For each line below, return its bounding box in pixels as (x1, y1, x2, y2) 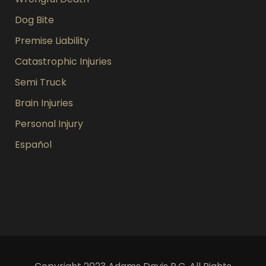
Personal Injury (15, 117, 83, 131)
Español (15, 138, 52, 151)
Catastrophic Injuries (15, 55, 112, 68)
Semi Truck (15, 75, 66, 89)
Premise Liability (15, 34, 89, 47)
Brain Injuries (15, 96, 73, 110)
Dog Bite (15, 13, 54, 27)
